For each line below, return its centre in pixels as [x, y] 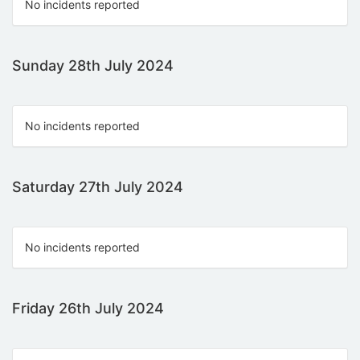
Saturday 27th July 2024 [98, 186]
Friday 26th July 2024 [88, 308]
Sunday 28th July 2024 [93, 65]
